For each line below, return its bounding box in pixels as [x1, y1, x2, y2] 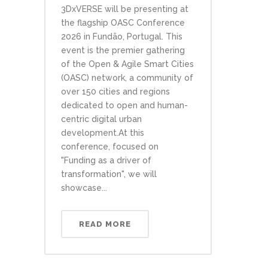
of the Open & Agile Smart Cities [61, 59, 194, 69]
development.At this [61, 127, 144, 138]
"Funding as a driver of [61, 155, 151, 165]
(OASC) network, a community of [61, 72, 193, 83]
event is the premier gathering [61, 45, 185, 55]
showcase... [61, 182, 107, 193]
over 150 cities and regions [61, 86, 170, 96]
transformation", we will [61, 169, 157, 179]
